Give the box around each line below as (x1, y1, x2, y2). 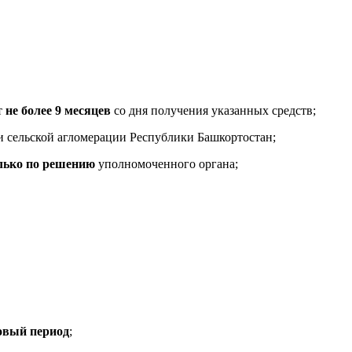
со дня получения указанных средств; (111, 103, 316, 117)
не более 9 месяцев (5, 103, 111, 117)
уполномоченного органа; (95, 156, 238, 170)
